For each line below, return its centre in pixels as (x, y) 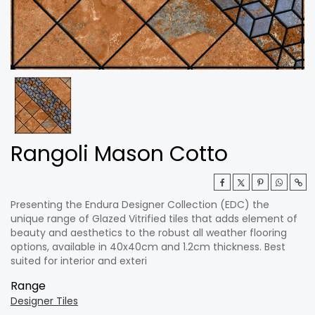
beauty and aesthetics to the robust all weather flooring (149, 233)
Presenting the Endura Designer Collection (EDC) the (140, 205)
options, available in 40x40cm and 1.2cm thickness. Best (148, 247)
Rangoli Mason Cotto (119, 154)
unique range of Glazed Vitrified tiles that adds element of (154, 219)
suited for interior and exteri (79, 261)
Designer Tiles (44, 301)
